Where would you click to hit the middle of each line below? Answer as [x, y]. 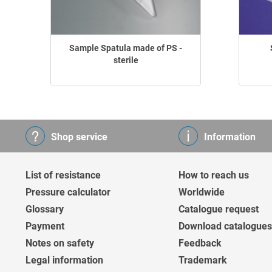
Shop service [79, 137]
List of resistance [63, 175]
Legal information [64, 260]
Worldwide [202, 192]
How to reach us [214, 175]
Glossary [45, 209]
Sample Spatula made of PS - [126, 48]
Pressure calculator [68, 192]
